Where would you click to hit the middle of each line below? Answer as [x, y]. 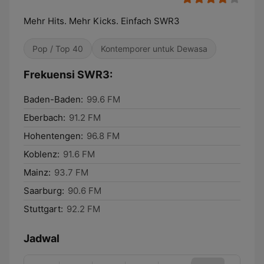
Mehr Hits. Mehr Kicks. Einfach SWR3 [102, 21]
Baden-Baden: [53, 99]
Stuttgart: [43, 209]
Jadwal [42, 238]
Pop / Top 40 [58, 49]
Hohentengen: [53, 136]
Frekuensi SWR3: [68, 75]
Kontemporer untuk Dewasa [154, 49]
